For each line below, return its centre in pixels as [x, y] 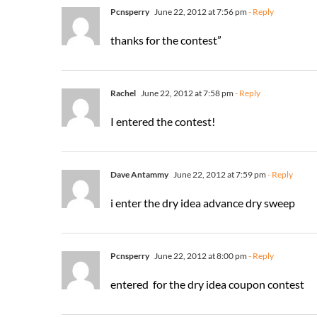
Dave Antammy [139, 174]
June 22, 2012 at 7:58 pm [186, 93]
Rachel [123, 93]
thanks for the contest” [166, 40]
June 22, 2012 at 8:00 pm [200, 255]
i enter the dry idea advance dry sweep [203, 202]
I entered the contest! [163, 121]
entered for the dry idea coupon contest [207, 284]
